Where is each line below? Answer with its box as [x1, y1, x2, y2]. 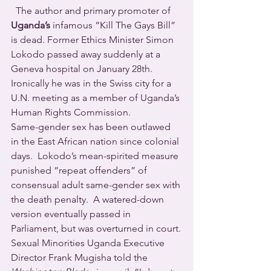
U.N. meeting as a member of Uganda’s [11, 91, 182, 103]
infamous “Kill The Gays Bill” [50, 19, 178, 31]
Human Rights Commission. [11, 106, 133, 118]
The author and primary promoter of [16, 4, 173, 16]
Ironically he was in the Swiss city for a [11, 77, 174, 89]
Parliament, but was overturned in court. [11, 222, 181, 234]
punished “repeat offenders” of [11, 164, 149, 176]
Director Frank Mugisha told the [11, 251, 150, 263]
